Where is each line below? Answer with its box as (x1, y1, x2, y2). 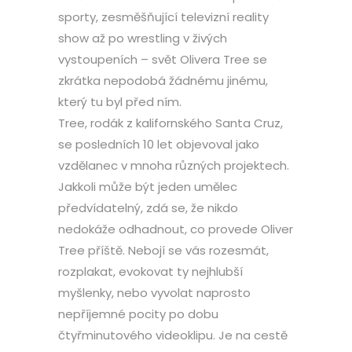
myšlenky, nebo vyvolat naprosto (58, 284, 251, 301)
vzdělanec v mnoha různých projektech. (58, 157, 289, 174)
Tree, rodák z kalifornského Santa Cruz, (58, 115, 283, 131)
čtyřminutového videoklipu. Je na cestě (58, 327, 288, 343)
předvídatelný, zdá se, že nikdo (58, 200, 238, 216)
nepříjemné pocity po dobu (58, 306, 218, 322)
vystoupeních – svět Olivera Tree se (58, 51, 267, 68)
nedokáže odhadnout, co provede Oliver (58, 221, 293, 237)
